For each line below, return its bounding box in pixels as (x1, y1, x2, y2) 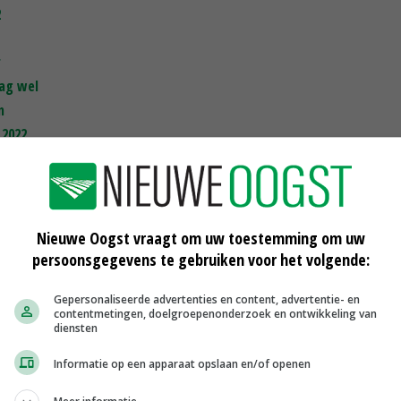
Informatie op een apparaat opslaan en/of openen (54, 356, 311, 371)
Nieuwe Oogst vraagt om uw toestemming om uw (36, 226, 365, 249)
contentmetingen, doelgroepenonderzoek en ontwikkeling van (54, 305, 377, 321)
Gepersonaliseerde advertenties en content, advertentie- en (54, 291, 360, 307)
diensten (54, 320, 98, 336)
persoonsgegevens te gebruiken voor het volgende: (31, 248, 370, 270)
